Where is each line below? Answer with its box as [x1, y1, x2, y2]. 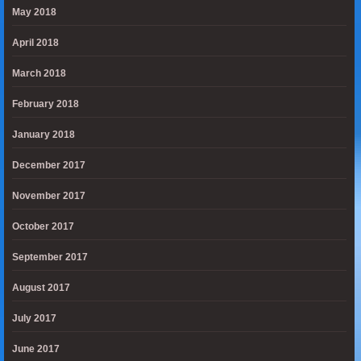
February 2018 [12, 98, 79, 110]
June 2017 [12, 343, 60, 355]
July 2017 [12, 313, 56, 324]
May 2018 [12, 6, 56, 18]
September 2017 [12, 251, 88, 263]
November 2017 [12, 190, 85, 201]
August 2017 [12, 282, 70, 293]
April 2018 [12, 37, 59, 48]
